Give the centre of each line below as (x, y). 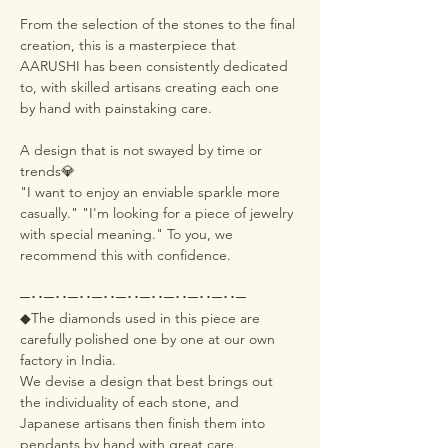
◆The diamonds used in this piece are (140, 318)
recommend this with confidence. (125, 255)
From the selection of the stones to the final (157, 24)
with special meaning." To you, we (126, 234)
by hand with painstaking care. (116, 108)
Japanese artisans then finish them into (142, 423)
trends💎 (47, 171)
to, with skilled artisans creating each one (149, 87)
